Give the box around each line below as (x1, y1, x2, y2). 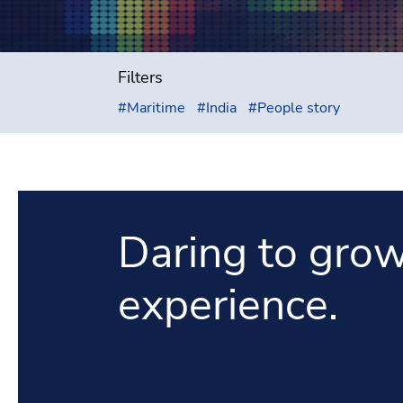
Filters (117, 67, 163, 88)
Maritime (126, 98, 185, 118)
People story (256, 98, 340, 118)
